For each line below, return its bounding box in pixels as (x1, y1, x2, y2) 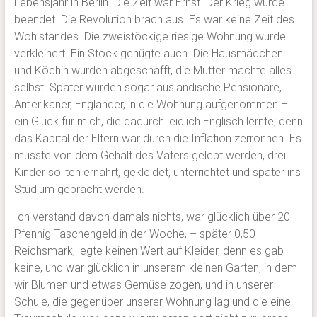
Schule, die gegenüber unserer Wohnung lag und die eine (13, 295, 291, 309)
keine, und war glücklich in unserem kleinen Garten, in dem (13, 261, 297, 275)
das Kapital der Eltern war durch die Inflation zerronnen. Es (13, 132, 301, 146)
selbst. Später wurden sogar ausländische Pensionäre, (13, 81, 282, 95)
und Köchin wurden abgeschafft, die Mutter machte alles (13, 64, 292, 78)
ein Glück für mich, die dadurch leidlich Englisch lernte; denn (13, 115, 303, 129)
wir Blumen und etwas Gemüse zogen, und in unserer (13, 278, 273, 292)
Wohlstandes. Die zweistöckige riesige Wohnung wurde (13, 30, 286, 44)
